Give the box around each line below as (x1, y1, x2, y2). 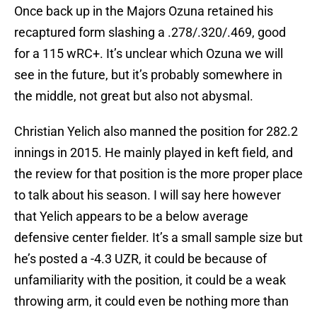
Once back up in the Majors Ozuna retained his (14, 4, 273, 19)
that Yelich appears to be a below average (14, 209, 248, 224)
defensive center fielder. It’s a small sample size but (14, 230, 303, 246)
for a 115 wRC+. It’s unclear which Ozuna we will (14, 46, 283, 62)
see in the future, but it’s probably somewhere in (14, 67, 282, 83)
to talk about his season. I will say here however (14, 188, 281, 203)
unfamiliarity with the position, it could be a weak (14, 272, 286, 288)
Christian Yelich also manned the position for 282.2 (14, 124, 298, 139)
